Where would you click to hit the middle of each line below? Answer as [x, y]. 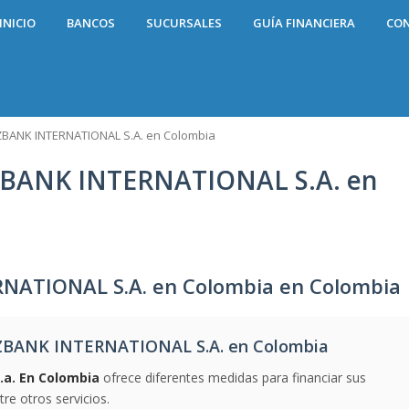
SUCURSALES [184, 23]
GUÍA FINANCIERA [304, 23]
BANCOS [91, 23]
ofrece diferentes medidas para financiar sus [233, 378]
